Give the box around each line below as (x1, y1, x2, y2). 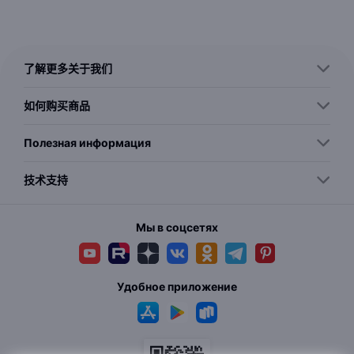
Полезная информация (24, 136, 151, 149)
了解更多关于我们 (24, 62, 112, 75)
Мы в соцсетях (136, 220, 218, 234)
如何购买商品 (24, 99, 90, 112)
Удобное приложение (117, 280, 237, 293)
